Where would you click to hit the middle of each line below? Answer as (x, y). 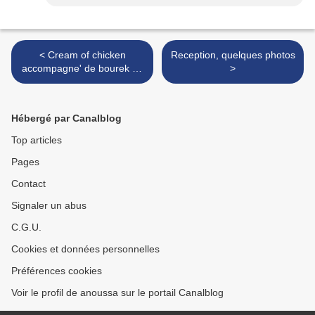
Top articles (37, 140)
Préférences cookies (57, 271)
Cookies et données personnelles (85, 249)
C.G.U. (26, 227)
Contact (28, 184)
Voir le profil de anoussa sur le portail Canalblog (117, 293)
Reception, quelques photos (233, 55)
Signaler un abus (49, 206)
